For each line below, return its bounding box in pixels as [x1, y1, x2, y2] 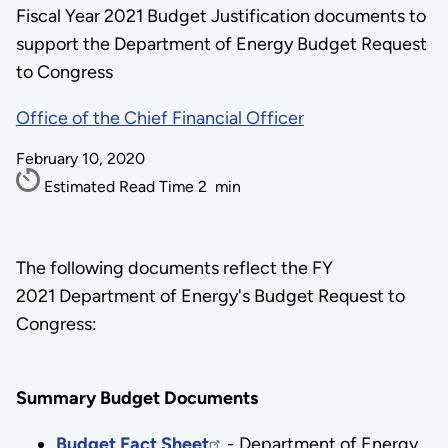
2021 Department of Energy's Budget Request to [15, 284, 405, 307]
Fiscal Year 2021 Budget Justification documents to [15, 5, 426, 27]
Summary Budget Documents [15, 386, 258, 409]
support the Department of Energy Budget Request [15, 33, 427, 55]
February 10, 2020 [15, 149, 145, 168]
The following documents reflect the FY [15, 256, 333, 279]
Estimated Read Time [43, 177, 198, 196]
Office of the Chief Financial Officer [15, 107, 304, 129]
